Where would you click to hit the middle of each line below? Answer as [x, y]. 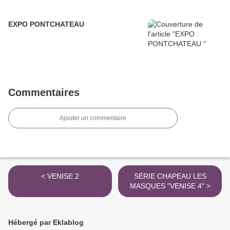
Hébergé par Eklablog [46, 223]
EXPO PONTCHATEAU [46, 24]
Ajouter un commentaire [93, 118]
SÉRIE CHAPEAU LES [170, 176]
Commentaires [44, 93]
